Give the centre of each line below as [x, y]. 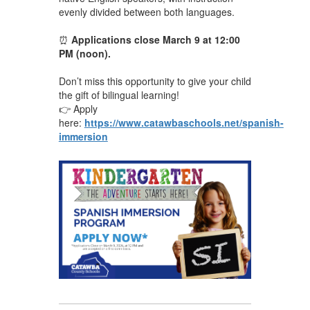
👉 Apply [78, 108]
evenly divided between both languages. [146, 11]
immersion [83, 136]
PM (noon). [84, 53]
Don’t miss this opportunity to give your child [155, 81]
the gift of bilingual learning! [119, 94]
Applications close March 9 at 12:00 [155, 39]
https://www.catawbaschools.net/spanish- [184, 122]
